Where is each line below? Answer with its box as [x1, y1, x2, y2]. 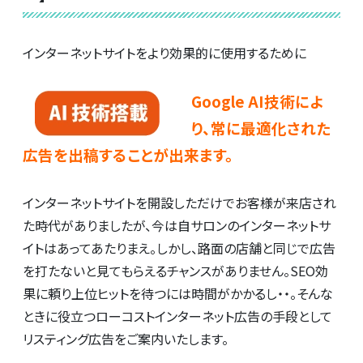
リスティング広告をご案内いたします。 [23, 328, 228, 348]
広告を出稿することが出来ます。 [23, 143, 233, 165]
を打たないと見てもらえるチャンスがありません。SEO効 [23, 260, 328, 280]
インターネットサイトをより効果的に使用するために [23, 42, 306, 62]
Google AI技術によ [191, 89, 323, 112]
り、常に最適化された [191, 116, 331, 139]
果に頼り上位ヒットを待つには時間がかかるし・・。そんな [23, 283, 333, 303]
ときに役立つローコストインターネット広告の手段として [23, 305, 332, 326]
